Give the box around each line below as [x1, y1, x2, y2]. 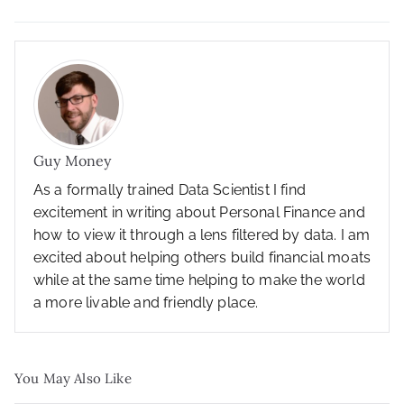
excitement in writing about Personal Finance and [33, 204, 365, 222]
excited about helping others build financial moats [33, 249, 372, 267]
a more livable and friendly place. [33, 294, 259, 312]
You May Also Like [14, 370, 132, 388]
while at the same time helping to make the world [33, 271, 365, 289]
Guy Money [33, 151, 112, 170]
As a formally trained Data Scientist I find [33, 181, 306, 199]
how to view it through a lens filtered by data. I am [33, 226, 371, 244]
